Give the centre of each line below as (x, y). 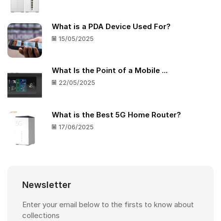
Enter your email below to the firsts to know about (108, 204)
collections (41, 215)
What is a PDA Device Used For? (111, 27)
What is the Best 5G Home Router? (116, 115)
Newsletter (47, 184)
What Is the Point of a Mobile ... (110, 71)
